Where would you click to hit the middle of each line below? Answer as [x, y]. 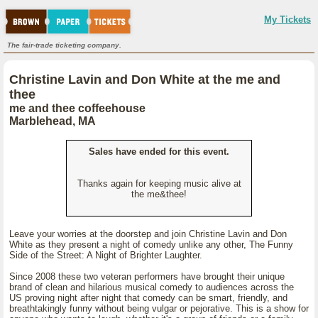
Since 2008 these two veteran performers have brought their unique [147, 276]
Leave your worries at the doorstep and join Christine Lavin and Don [148, 234]
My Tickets [287, 20]
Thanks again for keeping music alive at [159, 183]
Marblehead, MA [53, 121]
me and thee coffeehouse [77, 108]
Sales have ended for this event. [159, 152]
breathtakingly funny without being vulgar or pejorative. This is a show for [159, 308]
